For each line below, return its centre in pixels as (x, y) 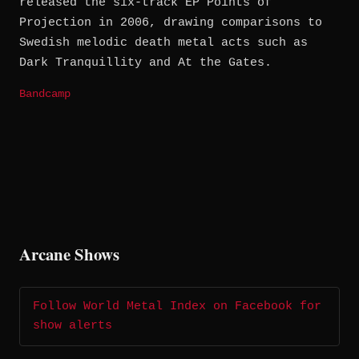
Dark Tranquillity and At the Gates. (145, 63)
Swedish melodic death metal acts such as (163, 43)
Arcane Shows (69, 254)
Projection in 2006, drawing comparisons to (171, 23)
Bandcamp (45, 95)
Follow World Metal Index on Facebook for (177, 307)
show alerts (73, 326)
